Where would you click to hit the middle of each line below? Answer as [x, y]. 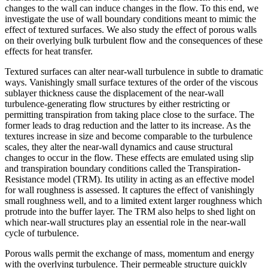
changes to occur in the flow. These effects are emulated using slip [129, 157]
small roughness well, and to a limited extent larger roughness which [133, 200]
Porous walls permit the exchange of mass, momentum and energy [130, 253]
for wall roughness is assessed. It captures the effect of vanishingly [130, 190]
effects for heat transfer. [49, 51]
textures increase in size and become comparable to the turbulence [129, 136]
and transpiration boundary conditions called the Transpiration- [123, 168]
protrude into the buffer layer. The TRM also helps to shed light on [130, 211]
